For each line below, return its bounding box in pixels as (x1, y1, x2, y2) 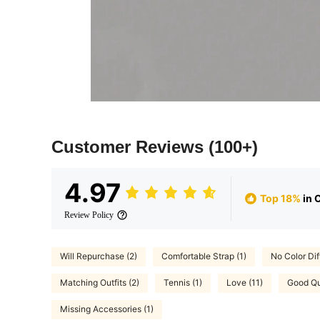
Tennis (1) (164, 277, 202, 289)
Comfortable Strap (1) (161, 251, 246, 262)
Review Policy (64, 209, 114, 220)
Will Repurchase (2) (60, 251, 137, 262)
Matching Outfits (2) (60, 277, 139, 289)
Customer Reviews (51, 136, 209, 156)
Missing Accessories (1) (60, 304, 154, 315)
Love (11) (226, 277, 263, 289)
